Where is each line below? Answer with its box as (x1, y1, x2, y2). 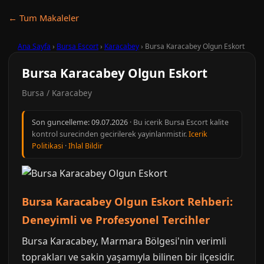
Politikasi (32, 141, 63, 151)
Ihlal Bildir (68, 141, 103, 151)
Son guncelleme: (32, 117, 91, 127)
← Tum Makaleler (8, 12, 79, 24)
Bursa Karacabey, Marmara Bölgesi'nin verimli (22, 235, 226, 247)
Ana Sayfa (18, 41, 51, 51)
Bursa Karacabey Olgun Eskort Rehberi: (22, 194, 233, 209)
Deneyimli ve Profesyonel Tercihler (22, 212, 210, 227)
